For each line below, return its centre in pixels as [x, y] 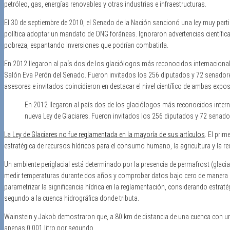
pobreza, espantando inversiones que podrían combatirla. [86, 45]
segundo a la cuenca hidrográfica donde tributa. [72, 198]
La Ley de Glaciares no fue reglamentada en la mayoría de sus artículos [104, 134]
